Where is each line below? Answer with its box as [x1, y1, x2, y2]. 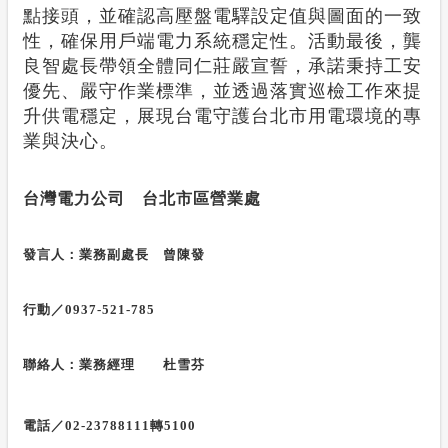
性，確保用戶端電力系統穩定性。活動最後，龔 [23, 31, 422, 51]
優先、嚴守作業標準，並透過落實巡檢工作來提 [23, 81, 422, 101]
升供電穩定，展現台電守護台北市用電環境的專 [23, 106, 422, 126]
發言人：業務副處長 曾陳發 [23, 247, 205, 262]
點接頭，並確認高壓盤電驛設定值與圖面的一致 [23, 6, 422, 26]
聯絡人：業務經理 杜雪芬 [23, 357, 205, 372]
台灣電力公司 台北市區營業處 [23, 190, 261, 207]
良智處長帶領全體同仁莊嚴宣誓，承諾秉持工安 [23, 56, 422, 76]
